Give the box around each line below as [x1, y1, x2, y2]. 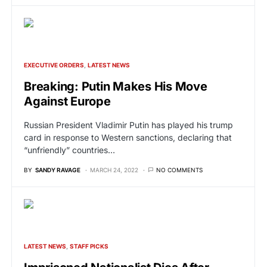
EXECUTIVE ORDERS [24, 61, 84, 69]
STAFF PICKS [70, 242, 109, 250]
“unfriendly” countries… [24, 144, 115, 155]
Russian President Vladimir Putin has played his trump [24, 119, 233, 130]
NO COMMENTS [156, 166, 203, 173]
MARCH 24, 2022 [90, 166, 138, 173]
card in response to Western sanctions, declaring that [24, 132, 232, 142]
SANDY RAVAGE [35, 166, 80, 173]
